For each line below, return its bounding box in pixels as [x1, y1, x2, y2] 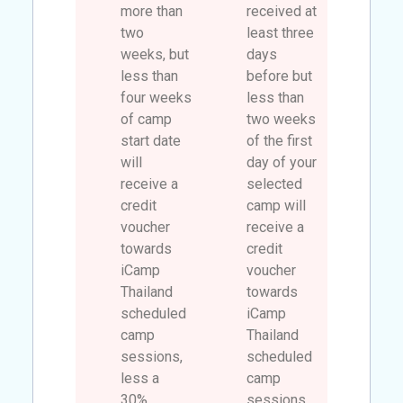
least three [246, 23, 314, 41]
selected [246, 175, 302, 193]
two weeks [246, 110, 316, 128]
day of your [246, 153, 317, 171]
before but [246, 67, 312, 85]
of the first [246, 131, 312, 149]
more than [121, 2, 184, 20]
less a [121, 369, 160, 387]
